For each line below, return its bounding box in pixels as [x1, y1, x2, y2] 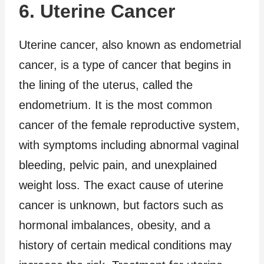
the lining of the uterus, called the [19, 78, 193, 91]
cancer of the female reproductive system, [19, 118, 240, 131]
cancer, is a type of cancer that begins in [19, 58, 231, 71]
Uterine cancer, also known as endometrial [19, 38, 241, 51]
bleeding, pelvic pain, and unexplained [19, 158, 217, 171]
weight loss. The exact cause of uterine [19, 178, 223, 192]
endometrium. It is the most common [19, 98, 212, 111]
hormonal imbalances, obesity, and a [19, 218, 210, 232]
